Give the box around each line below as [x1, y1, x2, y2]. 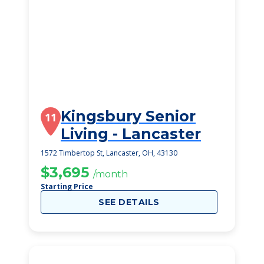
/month [93, 169, 128, 180]
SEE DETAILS [98, 197, 160, 207]
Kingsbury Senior [61, 107, 196, 125]
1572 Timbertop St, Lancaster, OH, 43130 [41, 148, 177, 158]
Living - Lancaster [61, 125, 201, 143]
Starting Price [41, 181, 93, 192]
